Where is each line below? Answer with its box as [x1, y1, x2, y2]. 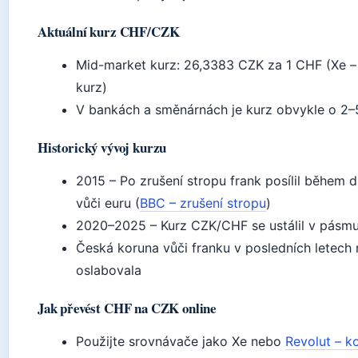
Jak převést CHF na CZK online [38, 298, 217, 318]
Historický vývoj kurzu [38, 137, 167, 157]
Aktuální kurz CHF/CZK [38, 22, 180, 42]
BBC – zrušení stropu [140, 195, 266, 211]
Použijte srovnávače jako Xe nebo [76, 333, 285, 349]
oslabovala [76, 262, 141, 278]
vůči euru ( [76, 195, 140, 211]
